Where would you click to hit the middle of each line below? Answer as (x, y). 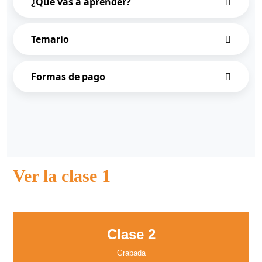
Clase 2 (131, 234)
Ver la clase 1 (62, 175)
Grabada (131, 253)
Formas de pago (68, 76)
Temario (50, 39)
